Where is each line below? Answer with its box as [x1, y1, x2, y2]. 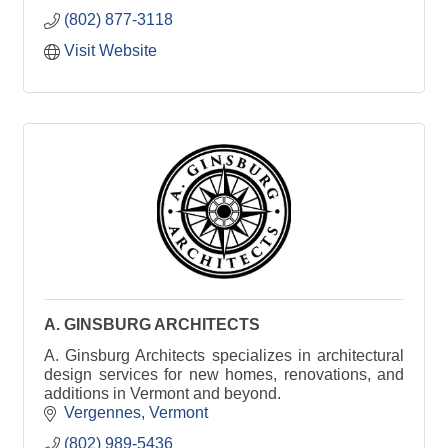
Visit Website [64, 41, 157, 59]
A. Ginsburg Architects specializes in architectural [44, 346, 404, 364]
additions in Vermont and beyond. [44, 384, 281, 402]
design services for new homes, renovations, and [44, 365, 404, 383]
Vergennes [64, 403, 141, 421]
